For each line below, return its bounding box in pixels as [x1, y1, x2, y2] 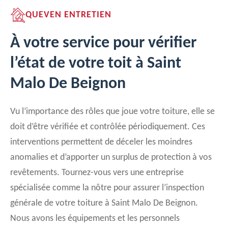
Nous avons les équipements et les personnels [10, 214, 180, 223]
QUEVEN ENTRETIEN [25, 10, 111, 20]
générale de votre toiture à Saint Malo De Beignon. [10, 198, 198, 208]
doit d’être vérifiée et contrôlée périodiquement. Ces [10, 122, 205, 132]
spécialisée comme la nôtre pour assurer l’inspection [10, 183, 204, 193]
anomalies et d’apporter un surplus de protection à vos [10, 153, 212, 162]
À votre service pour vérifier [10, 35, 196, 51]
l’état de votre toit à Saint [10, 55, 181, 72]
